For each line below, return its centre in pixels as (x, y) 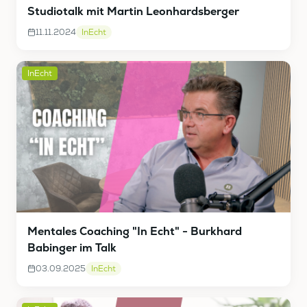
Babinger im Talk (72, 248)
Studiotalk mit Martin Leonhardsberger (133, 11)
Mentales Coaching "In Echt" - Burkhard (135, 232)
